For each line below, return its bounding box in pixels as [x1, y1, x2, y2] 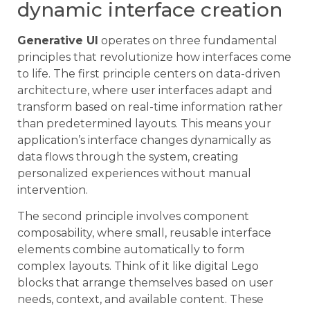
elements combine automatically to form [17, 242, 244, 256]
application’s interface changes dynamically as [17, 133, 271, 147]
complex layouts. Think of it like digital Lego [17, 259, 259, 273]
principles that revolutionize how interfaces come [17, 50, 291, 64]
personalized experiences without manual [17, 166, 251, 180]
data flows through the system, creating [17, 149, 239, 163]
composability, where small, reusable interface [17, 226, 271, 239]
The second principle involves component [17, 209, 249, 223]
